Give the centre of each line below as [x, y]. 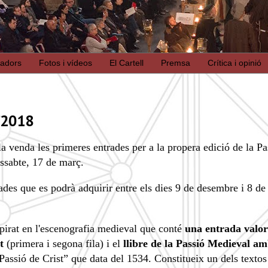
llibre [137, 243]
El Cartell [127, 63]
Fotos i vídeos [66, 63]
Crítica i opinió [234, 63]
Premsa [176, 63]
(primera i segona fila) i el [65, 243]
